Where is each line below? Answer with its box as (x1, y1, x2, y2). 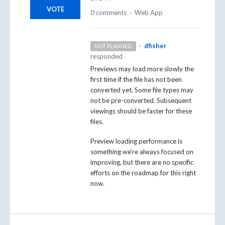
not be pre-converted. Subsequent (90, 96, 191, 105)
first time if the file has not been (90, 75, 182, 84)
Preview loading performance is (90, 137, 182, 146)
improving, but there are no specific (90, 158, 193, 167)
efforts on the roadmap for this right (90, 169, 196, 177)
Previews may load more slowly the (90, 65, 194, 73)
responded (90, 52, 123, 61)
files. (90, 118, 103, 126)
